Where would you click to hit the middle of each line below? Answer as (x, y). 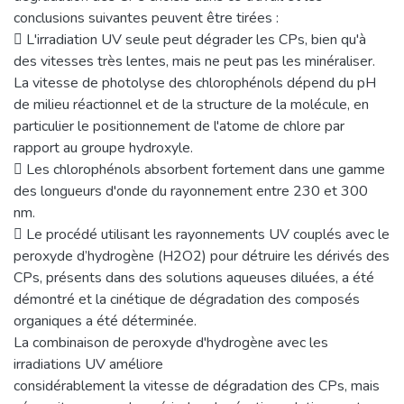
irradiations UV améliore (88, 364)
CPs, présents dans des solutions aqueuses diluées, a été (194, 277)
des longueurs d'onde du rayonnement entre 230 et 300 (191, 191)
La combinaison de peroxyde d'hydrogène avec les (171, 342)
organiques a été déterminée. (105, 321)
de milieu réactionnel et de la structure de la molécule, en (191, 104)
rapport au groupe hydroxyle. (103, 147)
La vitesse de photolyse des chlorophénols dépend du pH (195, 83)
